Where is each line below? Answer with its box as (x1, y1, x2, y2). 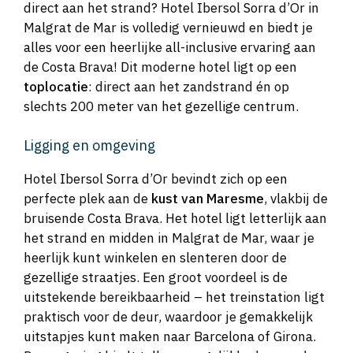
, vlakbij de (264, 189, 328, 207)
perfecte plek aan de (24, 189, 151, 207)
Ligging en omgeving (24, 136, 155, 154)
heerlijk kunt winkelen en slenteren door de (24, 248, 287, 266)
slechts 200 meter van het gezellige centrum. (24, 98, 299, 116)
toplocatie (24, 78, 88, 96)
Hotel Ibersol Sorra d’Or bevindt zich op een (24, 169, 288, 188)
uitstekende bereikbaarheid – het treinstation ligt (24, 288, 325, 306)
